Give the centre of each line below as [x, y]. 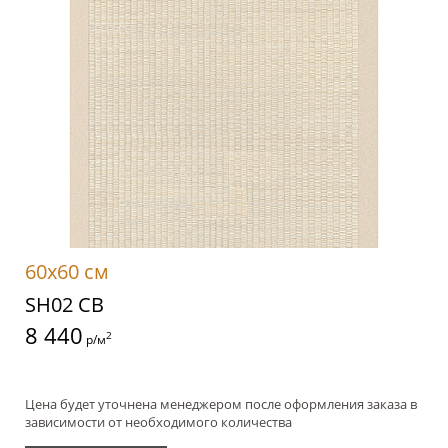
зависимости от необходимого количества [158, 422]
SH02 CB [64, 305]
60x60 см [67, 272]
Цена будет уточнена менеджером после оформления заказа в [221, 404]
